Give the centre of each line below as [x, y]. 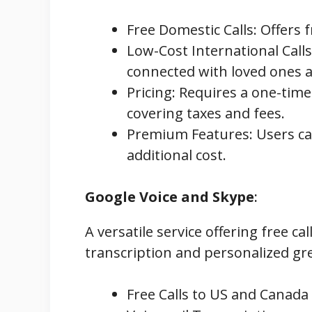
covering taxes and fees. [206, 113]
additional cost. [177, 155]
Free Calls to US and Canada [218, 294]
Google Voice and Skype [170, 196]
